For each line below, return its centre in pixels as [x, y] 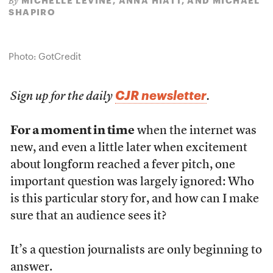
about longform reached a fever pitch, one [122, 165]
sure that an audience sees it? [88, 216]
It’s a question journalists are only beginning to [136, 250]
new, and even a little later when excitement [129, 148]
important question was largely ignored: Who [132, 182]
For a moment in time [72, 131]
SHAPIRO [32, 12]
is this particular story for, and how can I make [134, 199]
